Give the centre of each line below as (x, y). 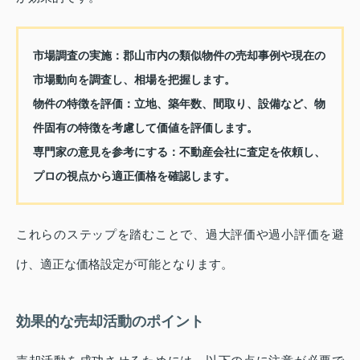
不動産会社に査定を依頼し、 (252, 152)
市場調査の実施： (78, 56)
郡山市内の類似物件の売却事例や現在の (224, 56)
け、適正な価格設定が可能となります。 (125, 264)
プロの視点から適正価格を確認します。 (134, 176)
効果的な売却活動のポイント (110, 321)
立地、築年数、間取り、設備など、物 (229, 104)
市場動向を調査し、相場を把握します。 (134, 80)
